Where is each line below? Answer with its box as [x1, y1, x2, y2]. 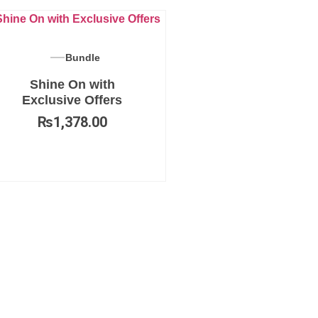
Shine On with [29, 77, 115, 92]
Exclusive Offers [22, 93, 122, 107]
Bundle [65, 52, 100, 63]
